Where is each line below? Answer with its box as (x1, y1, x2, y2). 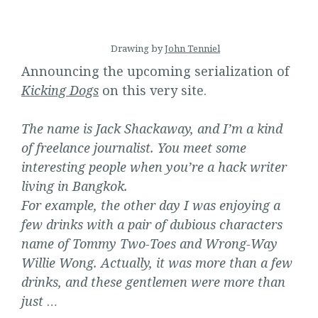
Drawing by (111, 42, 165, 55)
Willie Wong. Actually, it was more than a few (21, 254, 292, 271)
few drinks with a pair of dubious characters (21, 216, 283, 233)
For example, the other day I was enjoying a (21, 197, 280, 214)
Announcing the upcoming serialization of (21, 62, 289, 79)
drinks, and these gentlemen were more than (21, 273, 285, 290)
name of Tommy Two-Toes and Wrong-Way (21, 235, 278, 252)
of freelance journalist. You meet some (21, 139, 246, 156)
